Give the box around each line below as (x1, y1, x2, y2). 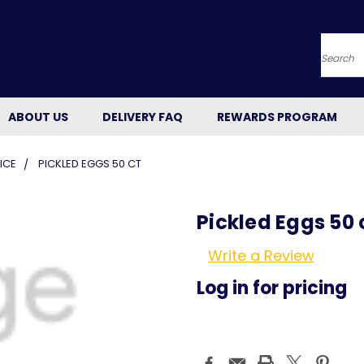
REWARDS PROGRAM (216, 109, 337, 125)
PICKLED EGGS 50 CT (38, 156, 141, 171)
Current (197, 343, 242, 359)
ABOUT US (7, 109, 68, 125)
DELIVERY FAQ (102, 109, 183, 125)
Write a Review (208, 245, 314, 266)
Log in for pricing (197, 275, 347, 301)
